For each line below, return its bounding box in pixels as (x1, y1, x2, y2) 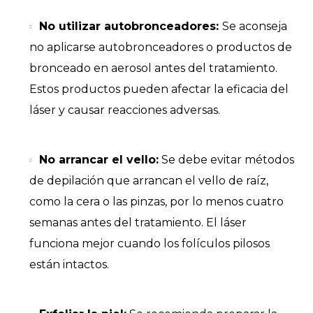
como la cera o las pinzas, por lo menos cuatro (29, 195, 284, 208)
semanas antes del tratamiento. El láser (29, 216, 247, 229)
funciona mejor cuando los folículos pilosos (29, 237, 270, 250)
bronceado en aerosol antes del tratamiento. (29, 61, 278, 75)
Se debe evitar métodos (159, 153, 295, 166)
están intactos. (29, 258, 112, 271)
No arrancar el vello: (39, 153, 159, 166)
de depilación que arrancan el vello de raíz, (29, 174, 269, 187)
